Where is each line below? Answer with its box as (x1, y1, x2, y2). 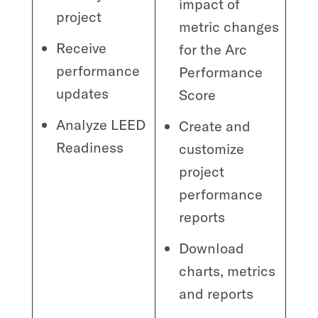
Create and (179, 116, 251, 135)
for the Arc (179, 40, 248, 58)
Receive (56, 38, 107, 57)
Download (179, 238, 245, 257)
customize (179, 139, 245, 158)
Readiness (56, 138, 124, 156)
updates (56, 84, 109, 102)
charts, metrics (179, 261, 276, 280)
